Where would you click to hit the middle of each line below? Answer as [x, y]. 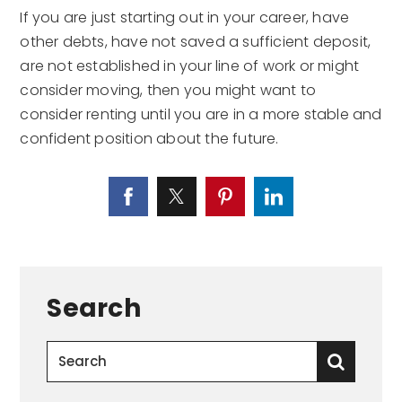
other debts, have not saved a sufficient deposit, [196, 41]
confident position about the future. [149, 138]
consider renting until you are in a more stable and [201, 114]
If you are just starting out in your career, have [185, 17]
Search [94, 308]
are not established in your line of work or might [190, 66]
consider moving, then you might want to [168, 90]
